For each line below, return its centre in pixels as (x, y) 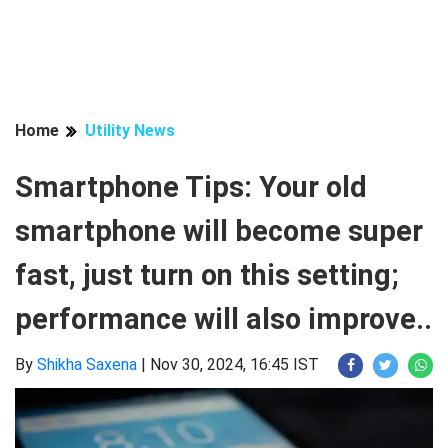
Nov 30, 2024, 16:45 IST (234, 364)
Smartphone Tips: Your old (191, 187)
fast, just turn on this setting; (207, 275)
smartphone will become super (219, 231)
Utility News (130, 130)
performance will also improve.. (223, 319)
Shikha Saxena (87, 364)
